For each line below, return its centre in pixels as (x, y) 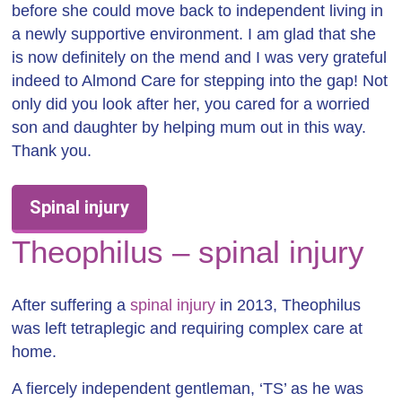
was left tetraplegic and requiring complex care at (188, 328)
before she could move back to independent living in (198, 11)
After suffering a (71, 305)
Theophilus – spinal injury (188, 252)
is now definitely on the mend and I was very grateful (200, 57)
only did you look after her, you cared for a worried (191, 104)
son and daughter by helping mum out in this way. (189, 127)
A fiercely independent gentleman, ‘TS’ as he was (188, 389)
